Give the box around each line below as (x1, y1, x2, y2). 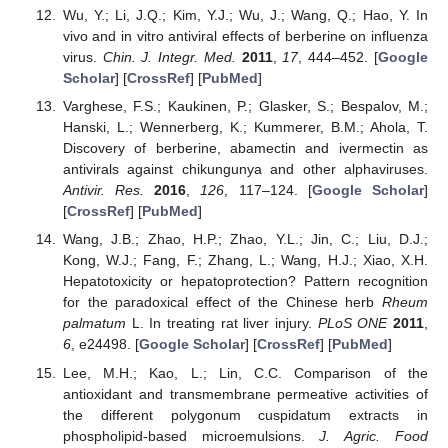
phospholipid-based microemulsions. (62, 427, 320, 444)
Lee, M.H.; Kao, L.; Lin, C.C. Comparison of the (62, 364, 428, 381)
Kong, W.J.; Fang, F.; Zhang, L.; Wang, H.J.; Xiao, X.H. (62, 252, 428, 269)
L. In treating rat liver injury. (125, 315, 318, 332)
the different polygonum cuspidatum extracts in (62, 406, 428, 423)
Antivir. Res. (62, 182, 145, 199)
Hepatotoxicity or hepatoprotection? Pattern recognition (62, 273, 428, 290)
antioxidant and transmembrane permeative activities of (62, 385, 428, 402)
